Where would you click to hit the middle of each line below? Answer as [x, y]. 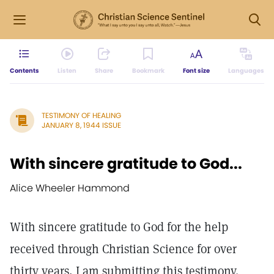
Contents [24, 71]
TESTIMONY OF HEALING [81, 115]
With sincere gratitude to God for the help [119, 227]
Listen [67, 71]
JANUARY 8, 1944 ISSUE [81, 125]
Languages [246, 71]
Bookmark [148, 71]
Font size [196, 71]
